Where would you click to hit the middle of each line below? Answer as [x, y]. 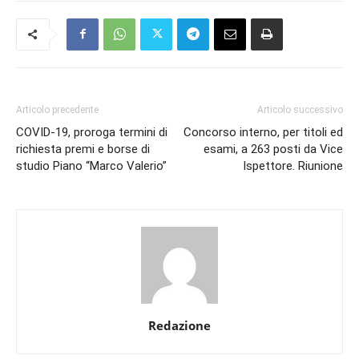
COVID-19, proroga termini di [92, 132]
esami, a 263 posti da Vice [273, 149]
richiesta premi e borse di [83, 149]
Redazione [179, 325]
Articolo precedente [57, 109]
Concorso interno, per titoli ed [263, 132]
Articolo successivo [300, 109]
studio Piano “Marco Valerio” [91, 165]
